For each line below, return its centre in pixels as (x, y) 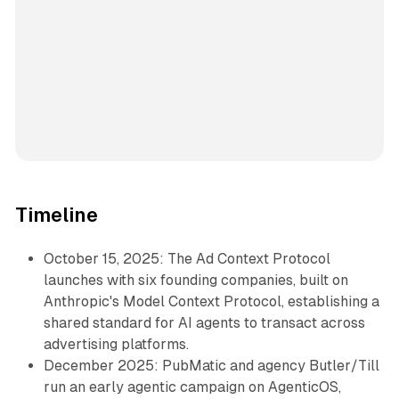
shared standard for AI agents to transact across (204, 323)
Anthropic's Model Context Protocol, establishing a (211, 302)
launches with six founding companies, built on (195, 281)
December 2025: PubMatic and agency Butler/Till (211, 366)
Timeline (56, 216)
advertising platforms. (116, 345)
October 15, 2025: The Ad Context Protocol (187, 259)
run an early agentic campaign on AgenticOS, (192, 387)
